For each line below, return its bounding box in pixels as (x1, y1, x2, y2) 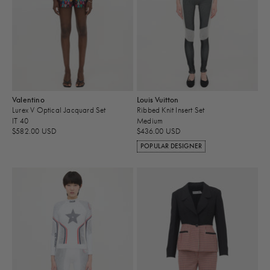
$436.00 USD (137, 127, 181, 136)
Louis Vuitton (137, 95, 179, 104)
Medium (137, 116, 163, 125)
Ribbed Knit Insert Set (137, 105, 205, 115)
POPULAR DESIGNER (140, 142, 202, 151)
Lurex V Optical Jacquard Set (12, 105, 106, 115)
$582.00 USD (12, 127, 57, 136)
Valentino (12, 95, 45, 104)
